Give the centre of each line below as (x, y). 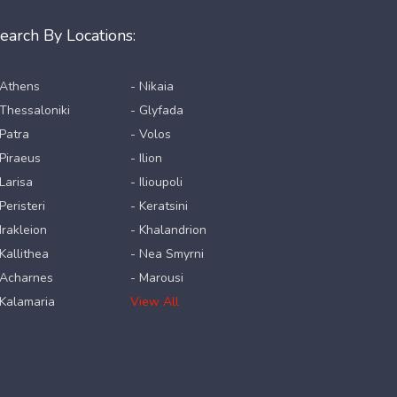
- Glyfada (157, 110)
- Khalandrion (169, 230)
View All (155, 302)
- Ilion (147, 158)
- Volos (151, 134)
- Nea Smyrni (167, 254)
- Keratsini (160, 206)
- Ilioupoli (157, 182)
